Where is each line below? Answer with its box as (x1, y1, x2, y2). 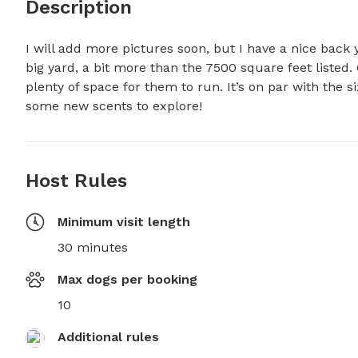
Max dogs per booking (58, 272, 197, 288)
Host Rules (26, 169, 127, 193)
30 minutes (58, 240, 128, 256)
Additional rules (58, 329, 159, 345)
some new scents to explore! (26, 98, 202, 114)
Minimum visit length (58, 214, 190, 230)
